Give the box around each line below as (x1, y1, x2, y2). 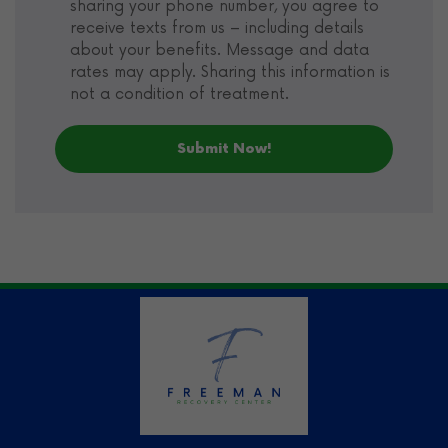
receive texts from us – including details (70, 18, 364, 37)
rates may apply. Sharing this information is (70, 62, 390, 81)
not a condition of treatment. (70, 84, 289, 103)
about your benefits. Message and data (70, 40, 369, 59)
